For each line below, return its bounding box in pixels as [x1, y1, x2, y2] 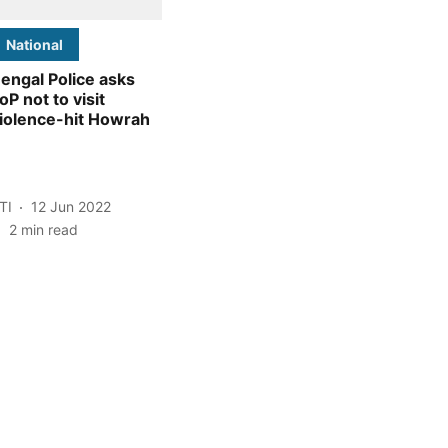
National [6, 35, 63, 53]
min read [21, 220, 78, 238]
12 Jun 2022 [31, 198, 111, 216]
